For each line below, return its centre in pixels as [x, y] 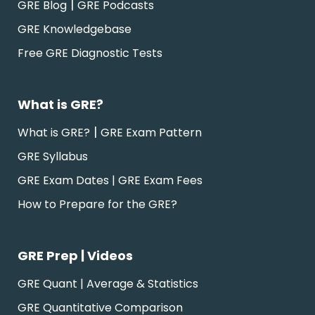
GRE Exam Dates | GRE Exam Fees [110, 181]
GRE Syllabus [53, 157]
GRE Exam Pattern [151, 133]
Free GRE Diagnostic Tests [90, 53]
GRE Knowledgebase [75, 30]
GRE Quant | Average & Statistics [108, 284]
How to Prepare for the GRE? [97, 205]
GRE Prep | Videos [75, 256]
